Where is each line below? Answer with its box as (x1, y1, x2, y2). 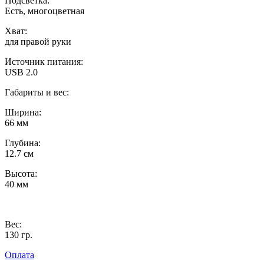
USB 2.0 (5, 67, 38, 77)
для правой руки (5, 36, 71, 47)
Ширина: (5, 107, 41, 117)
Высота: (5, 168, 37, 179)
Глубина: (5, 137, 41, 148)
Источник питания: (5, 56, 83, 67)
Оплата (5, 249, 34, 260)
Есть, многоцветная (5, 5, 84, 16)
